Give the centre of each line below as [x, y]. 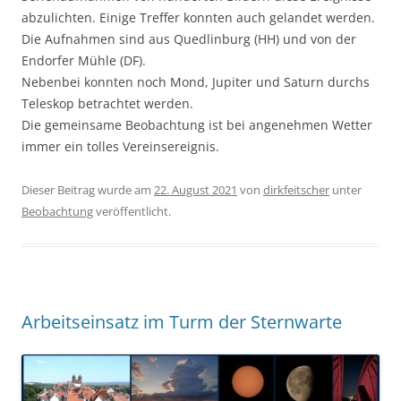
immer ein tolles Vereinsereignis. [120, 147]
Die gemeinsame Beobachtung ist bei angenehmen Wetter [197, 125]
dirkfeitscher [296, 190]
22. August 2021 [196, 190]
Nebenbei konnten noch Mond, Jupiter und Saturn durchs [196, 82]
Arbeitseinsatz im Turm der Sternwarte [182, 322]
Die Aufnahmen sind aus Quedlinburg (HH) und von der [189, 39]
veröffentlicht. [132, 212]
